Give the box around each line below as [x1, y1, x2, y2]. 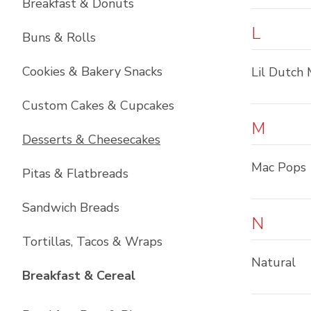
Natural [251, 254, 296, 271]
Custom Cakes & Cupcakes [22, 97, 174, 114]
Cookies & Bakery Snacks [22, 63, 162, 80]
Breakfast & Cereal [22, 267, 135, 284]
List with [135, 267, 190, 283]
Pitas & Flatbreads [22, 165, 128, 182]
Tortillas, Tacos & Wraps [22, 233, 162, 250]
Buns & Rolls [22, 29, 96, 46]
